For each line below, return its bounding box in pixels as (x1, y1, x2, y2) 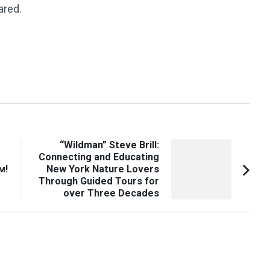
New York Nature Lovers (46, 163, 159, 175)
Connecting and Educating (39, 151, 159, 163)
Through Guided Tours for (39, 175, 159, 187)
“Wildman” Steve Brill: (60, 139, 159, 151)
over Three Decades (63, 187, 159, 199)
